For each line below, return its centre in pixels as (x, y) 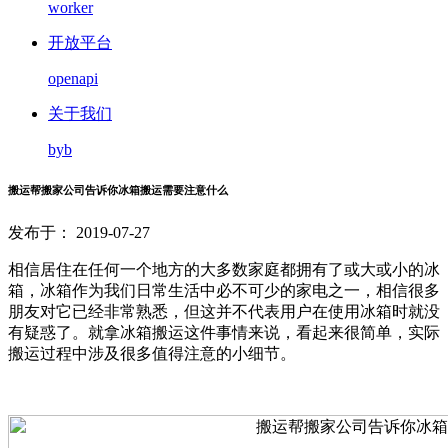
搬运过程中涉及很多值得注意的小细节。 (152, 353)
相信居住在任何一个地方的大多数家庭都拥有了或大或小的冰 (224, 269)
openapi (73, 78)
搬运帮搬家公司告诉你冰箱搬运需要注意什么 (118, 189)
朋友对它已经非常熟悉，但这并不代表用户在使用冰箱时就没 (224, 311)
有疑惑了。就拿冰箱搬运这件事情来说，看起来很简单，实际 (224, 332)
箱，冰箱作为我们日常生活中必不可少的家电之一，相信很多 (224, 290)
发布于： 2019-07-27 (79, 232)
